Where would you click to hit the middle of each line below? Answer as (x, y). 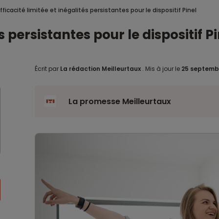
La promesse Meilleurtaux (120, 101)
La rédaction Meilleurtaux (100, 69)
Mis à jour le (162, 69)
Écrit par (47, 69)
